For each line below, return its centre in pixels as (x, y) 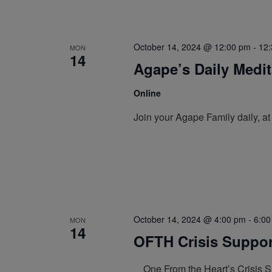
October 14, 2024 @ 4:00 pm (189, 219)
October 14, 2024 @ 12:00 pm (192, 47)
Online (147, 93)
